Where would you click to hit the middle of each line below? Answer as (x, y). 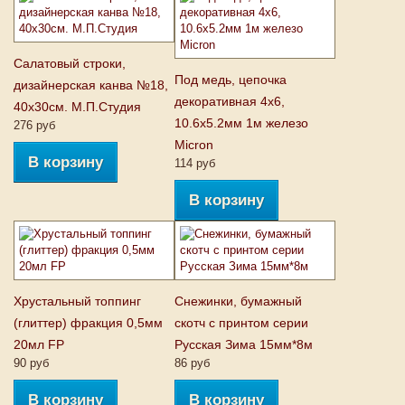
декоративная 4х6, (230, 101)
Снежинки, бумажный (238, 301)
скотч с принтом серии (241, 323)
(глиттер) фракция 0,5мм (88, 323)
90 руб (31, 363)
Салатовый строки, (70, 63)
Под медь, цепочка (231, 80)
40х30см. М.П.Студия (77, 107)
